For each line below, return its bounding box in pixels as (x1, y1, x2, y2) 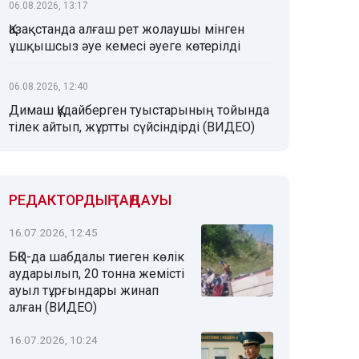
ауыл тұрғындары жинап (9, 283, 159, 298)
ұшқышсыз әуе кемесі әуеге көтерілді (9, 38, 240, 54)
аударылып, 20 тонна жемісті (9, 266, 184, 281)
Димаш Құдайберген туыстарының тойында (9, 103, 269, 118)
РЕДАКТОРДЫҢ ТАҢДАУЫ (9, 192, 171, 208)
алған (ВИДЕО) (9, 300, 97, 315)
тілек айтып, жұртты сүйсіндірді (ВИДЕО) (9, 119, 255, 135)
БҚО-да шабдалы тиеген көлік (9, 249, 184, 264)
